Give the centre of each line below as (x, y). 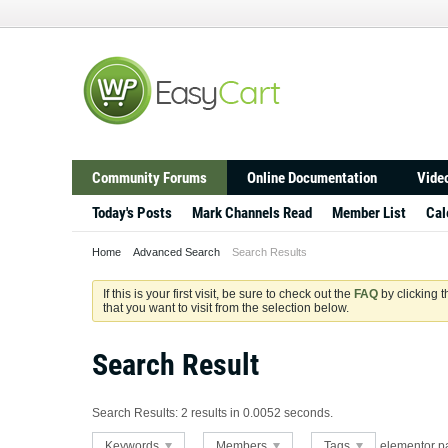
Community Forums (149, 178)
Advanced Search (176, 252)
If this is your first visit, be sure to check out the (228, 294)
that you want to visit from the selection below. (226, 308)
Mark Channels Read (252, 213)
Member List (369, 213)
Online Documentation (312, 178)
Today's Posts (132, 213)
